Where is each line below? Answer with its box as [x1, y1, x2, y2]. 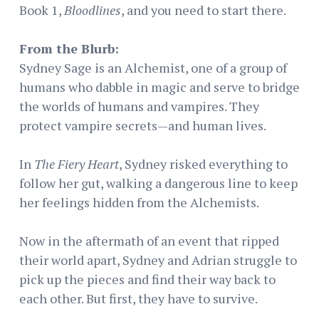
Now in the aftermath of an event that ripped [19, 231, 279, 249]
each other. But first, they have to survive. [19, 289, 258, 307]
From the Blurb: [19, 39, 119, 57]
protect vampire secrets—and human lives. [19, 116, 266, 134]
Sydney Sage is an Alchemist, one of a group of [19, 58, 287, 76]
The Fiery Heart [34, 155, 119, 172]
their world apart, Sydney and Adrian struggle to [19, 251, 297, 268]
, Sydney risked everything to [119, 155, 288, 172]
